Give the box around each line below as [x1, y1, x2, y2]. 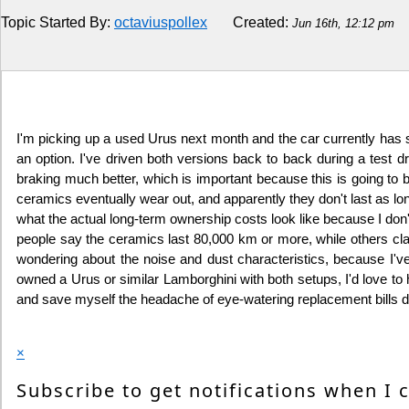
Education [37, 154, 106, 170]
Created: [207, 15, 292, 30]
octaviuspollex [114, 15, 207, 30]
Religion [37, 23, 95, 38]
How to [37, 67, 86, 82]
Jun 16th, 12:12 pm [292, 16, 394, 30]
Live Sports [37, 110, 113, 126]
